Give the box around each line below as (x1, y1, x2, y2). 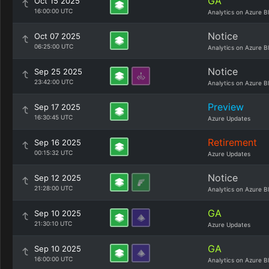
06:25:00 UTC (34, 43, 73, 50)
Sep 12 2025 (34, 173, 81, 183)
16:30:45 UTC (34, 113, 73, 121)
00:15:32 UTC (34, 149, 73, 156)
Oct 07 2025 (34, 31, 80, 41)
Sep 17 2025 (34, 102, 80, 112)
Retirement (208, 136, 257, 148)
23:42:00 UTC (34, 78, 73, 85)
